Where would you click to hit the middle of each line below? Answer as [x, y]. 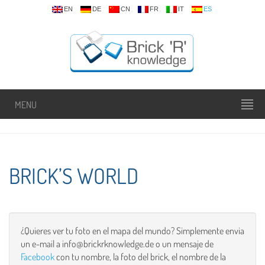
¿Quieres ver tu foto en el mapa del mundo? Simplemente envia [132, 231]
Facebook [38, 257]
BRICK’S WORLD [74, 176]
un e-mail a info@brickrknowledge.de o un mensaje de [117, 244]
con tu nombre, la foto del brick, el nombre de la [141, 257]
